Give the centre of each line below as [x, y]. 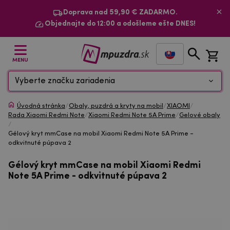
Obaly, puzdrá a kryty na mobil [116, 106]
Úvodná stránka [41, 106]
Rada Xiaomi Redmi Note [46, 115]
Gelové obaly [200, 115]
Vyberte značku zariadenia [65, 81]
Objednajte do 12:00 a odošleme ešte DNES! [120, 24]
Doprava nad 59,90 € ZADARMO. [120, 13]
